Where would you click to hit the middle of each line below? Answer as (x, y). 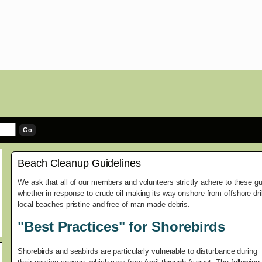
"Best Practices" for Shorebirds (122, 227)
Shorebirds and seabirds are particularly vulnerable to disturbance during (137, 251)
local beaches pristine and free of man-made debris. (104, 205)
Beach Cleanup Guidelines (79, 163)
